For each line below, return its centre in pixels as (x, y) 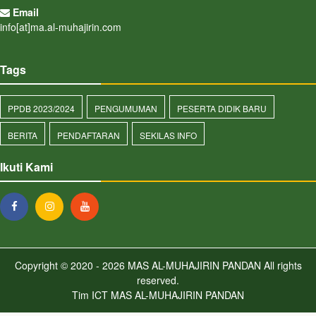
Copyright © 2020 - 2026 (69, 265)
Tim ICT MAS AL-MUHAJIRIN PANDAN (158, 295)
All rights (281, 265)
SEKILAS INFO (168, 135)
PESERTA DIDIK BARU (222, 108)
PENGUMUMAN (126, 108)
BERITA (23, 135)
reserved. (158, 280)
